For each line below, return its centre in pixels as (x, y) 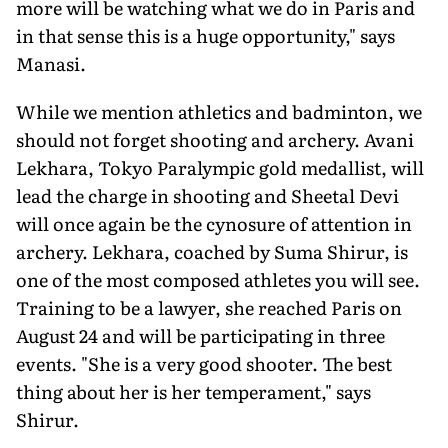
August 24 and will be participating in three (200, 335)
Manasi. (51, 63)
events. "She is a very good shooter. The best (204, 363)
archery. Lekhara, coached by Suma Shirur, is (212, 251)
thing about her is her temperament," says (193, 391)
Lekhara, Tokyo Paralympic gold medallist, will (220, 167)
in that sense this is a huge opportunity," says (205, 35)
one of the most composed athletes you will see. (218, 279)
